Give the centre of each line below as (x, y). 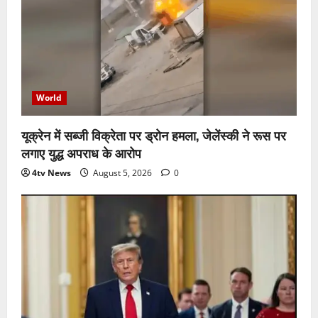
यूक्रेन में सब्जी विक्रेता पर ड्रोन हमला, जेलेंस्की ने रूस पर (154, 135)
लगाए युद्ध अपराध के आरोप (81, 152)
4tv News (51, 172)
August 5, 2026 (122, 172)
